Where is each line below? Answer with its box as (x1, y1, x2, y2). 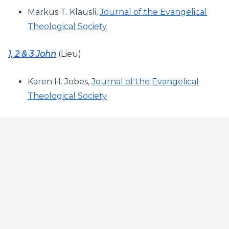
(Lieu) (56, 49, 81, 59)
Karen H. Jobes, (28, 76, 92, 86)
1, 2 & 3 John (8, 49, 56, 59)
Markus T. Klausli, (28, 7, 100, 17)
